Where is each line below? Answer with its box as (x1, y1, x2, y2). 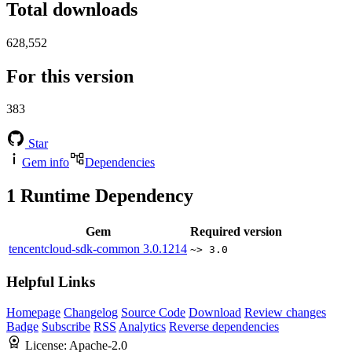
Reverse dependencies (169, 319, 279, 333)
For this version (6, 65, 134, 86)
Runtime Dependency (16, 185, 193, 207)
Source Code (121, 305, 185, 319)
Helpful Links (6, 273, 95, 290)
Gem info (22, 156, 69, 170)
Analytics (119, 319, 166, 333)
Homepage (6, 305, 60, 319)
